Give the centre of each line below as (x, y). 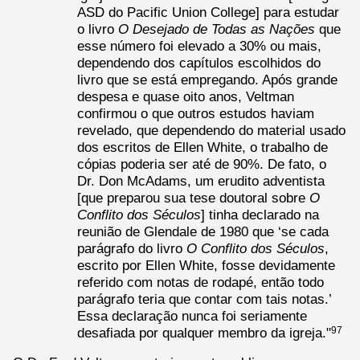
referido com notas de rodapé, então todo (200, 282)
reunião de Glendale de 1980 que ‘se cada (203, 231)
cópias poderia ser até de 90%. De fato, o (202, 164)
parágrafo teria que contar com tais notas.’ (204, 299)
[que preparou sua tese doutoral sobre (193, 197)
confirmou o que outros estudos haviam (196, 113)
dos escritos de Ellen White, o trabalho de (202, 147)
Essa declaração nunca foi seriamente (192, 315)
